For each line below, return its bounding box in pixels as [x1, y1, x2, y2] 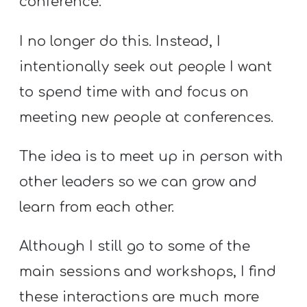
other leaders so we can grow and [19, 173, 258, 190]
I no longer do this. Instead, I [19, 33, 221, 49]
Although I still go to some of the [19, 238, 251, 255]
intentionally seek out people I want [19, 58, 273, 75]
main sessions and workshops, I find [19, 264, 277, 280]
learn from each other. [19, 199, 175, 215]
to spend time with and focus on [19, 84, 249, 100]
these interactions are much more [19, 289, 260, 306]
